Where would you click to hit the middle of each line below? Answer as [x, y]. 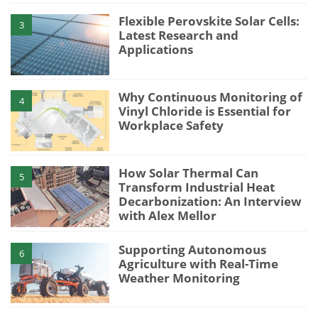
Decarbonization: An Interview [210, 202]
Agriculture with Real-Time [199, 263]
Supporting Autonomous [193, 249]
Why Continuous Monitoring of [211, 97]
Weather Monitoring [180, 278]
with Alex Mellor [168, 216]
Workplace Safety [171, 126]
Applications [156, 50]
